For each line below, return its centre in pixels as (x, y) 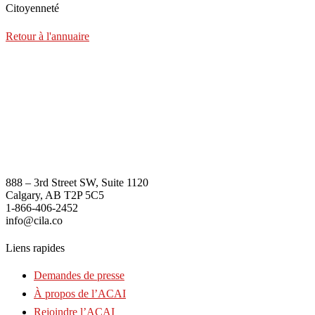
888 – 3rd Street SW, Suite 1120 (77, 182)
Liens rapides (35, 247)
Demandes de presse (79, 276)
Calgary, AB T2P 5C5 (55, 195)
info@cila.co (34, 220)
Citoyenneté (32, 8)
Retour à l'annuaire (47, 36)
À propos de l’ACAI (80, 294)
